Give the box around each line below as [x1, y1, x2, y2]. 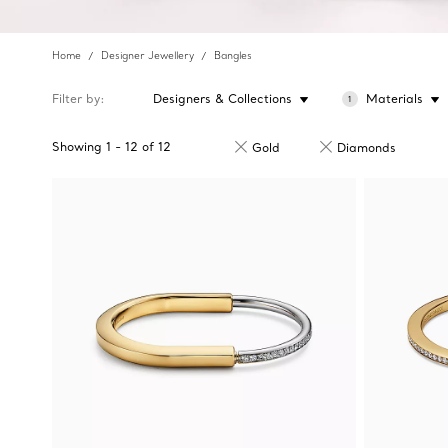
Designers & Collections [153, 91, 292, 106]
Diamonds [337, 140, 396, 155]
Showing [52, 139, 102, 154]
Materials [365, 91, 423, 106]
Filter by [52, 91, 100, 106]
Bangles [214, 49, 252, 62]
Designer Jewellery [101, 49, 194, 62]
